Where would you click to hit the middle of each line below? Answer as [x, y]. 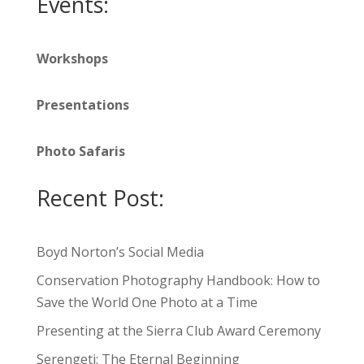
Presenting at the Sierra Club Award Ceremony [178, 331]
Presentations [82, 105]
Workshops [72, 58]
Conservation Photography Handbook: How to [178, 280]
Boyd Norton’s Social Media [120, 252]
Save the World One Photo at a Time [147, 302]
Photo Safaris [80, 151]
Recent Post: [100, 198]
